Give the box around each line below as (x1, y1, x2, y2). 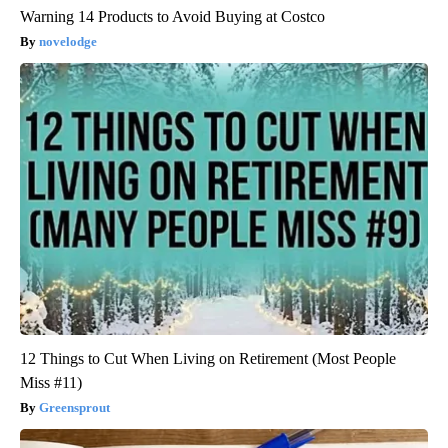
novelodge (39, 34, 97, 50)
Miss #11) (20, 374, 82, 392)
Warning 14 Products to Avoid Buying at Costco (20, 8, 325, 26)
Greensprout (39, 400, 110, 416)
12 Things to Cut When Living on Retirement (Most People (20, 350, 396, 368)
